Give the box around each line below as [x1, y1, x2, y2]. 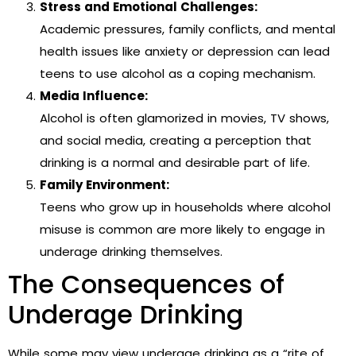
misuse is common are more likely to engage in [40, 221, 325, 238]
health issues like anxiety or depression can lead [40, 43, 330, 60]
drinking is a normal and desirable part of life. [40, 154, 310, 172]
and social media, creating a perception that [40, 132, 311, 149]
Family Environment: [40, 176, 169, 194]
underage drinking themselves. [40, 243, 222, 261]
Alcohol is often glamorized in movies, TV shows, [40, 110, 329, 127]
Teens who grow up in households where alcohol [40, 199, 331, 216]
